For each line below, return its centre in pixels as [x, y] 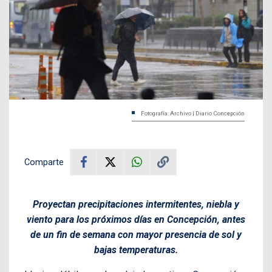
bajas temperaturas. [136, 250]
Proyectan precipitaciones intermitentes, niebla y [136, 204]
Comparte [44, 162]
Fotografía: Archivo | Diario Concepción [193, 113]
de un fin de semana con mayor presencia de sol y [136, 234]
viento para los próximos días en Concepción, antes [136, 219]
